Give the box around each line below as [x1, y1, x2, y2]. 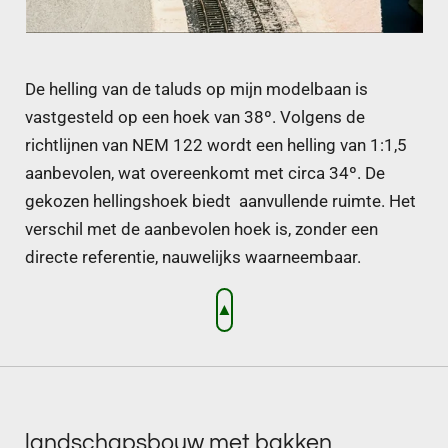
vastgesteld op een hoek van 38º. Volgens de [25, 107, 365, 127]
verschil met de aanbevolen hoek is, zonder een [25, 219, 378, 239]
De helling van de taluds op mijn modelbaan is [25, 79, 368, 99]
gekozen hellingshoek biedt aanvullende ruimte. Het [25, 191, 416, 211]
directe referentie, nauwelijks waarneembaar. [25, 247, 361, 267]
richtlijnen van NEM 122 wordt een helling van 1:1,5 [25, 135, 407, 155]
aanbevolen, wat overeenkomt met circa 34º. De [25, 163, 385, 183]
